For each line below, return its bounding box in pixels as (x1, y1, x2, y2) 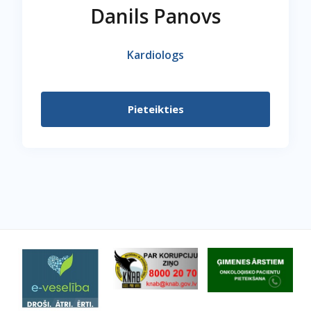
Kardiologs (127, 47, 184, 62)
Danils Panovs (90, 3, 221, 29)
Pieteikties (127, 102, 184, 116)
